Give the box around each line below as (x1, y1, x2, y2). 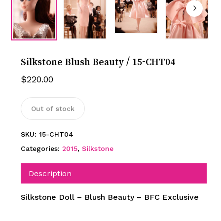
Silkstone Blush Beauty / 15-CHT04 (20, 56, 175, 67)
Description (28, 168, 72, 178)
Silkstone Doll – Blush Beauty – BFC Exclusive (20, 192, 199, 202)
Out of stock (31, 104, 74, 112)
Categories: (20, 144, 62, 152)
